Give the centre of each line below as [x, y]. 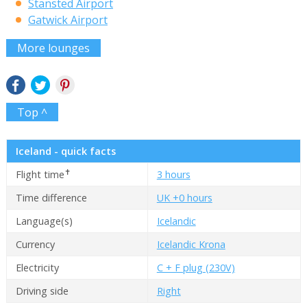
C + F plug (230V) [196, 268]
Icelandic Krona [191, 245]
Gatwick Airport [67, 20]
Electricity [37, 268]
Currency [35, 245]
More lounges [53, 48]
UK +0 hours [184, 198]
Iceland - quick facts [65, 151]
